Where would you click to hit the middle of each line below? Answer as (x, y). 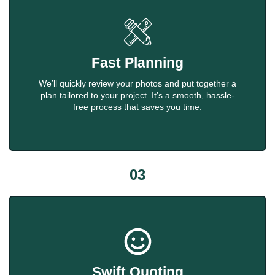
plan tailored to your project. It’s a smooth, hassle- (137, 95)
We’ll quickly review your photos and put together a (137, 84)
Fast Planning (137, 63)
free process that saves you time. (137, 107)
